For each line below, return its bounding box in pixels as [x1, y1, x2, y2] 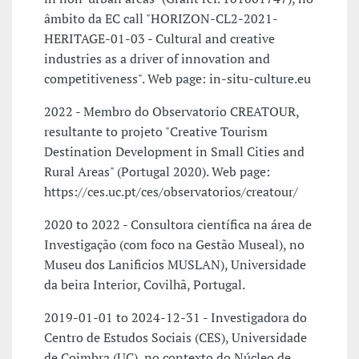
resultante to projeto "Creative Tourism [44, 123, 268, 141]
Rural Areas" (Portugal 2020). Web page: [44, 163, 270, 181]
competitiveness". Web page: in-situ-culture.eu [44, 70, 311, 88]
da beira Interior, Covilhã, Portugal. [44, 276, 245, 294]
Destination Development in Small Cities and [44, 143, 305, 161]
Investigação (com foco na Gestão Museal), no [44, 236, 305, 254]
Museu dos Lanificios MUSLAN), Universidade [44, 256, 306, 274]
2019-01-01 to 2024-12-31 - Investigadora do [44, 309, 307, 327]
